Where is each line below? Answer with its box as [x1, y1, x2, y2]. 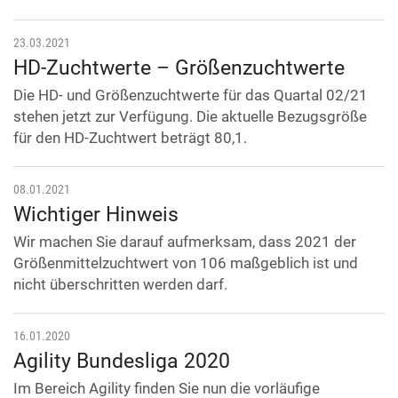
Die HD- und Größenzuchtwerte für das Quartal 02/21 [13, 86, 368, 105]
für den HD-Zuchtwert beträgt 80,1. [13, 129, 247, 147]
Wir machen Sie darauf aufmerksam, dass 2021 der [13, 233, 356, 251]
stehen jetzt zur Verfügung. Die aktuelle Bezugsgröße [13, 107, 367, 126]
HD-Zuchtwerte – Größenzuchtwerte [13, 56, 345, 81]
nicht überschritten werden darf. [13, 275, 227, 294]
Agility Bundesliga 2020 [13, 349, 230, 374]
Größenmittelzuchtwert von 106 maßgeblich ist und [13, 254, 358, 273]
